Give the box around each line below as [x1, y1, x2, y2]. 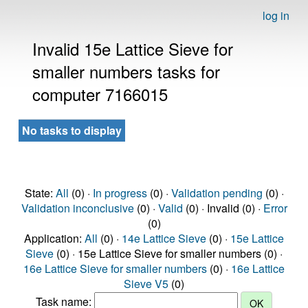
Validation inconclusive [21, 200, 134, 216]
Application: [24, 230, 85, 246]
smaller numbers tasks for [32, 59, 220, 83]
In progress [92, 185, 147, 201]
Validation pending [170, 185, 263, 201]
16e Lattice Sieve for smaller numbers [23, 261, 207, 276]
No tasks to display [22, 122, 122, 138]
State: [24, 185, 56, 201]
